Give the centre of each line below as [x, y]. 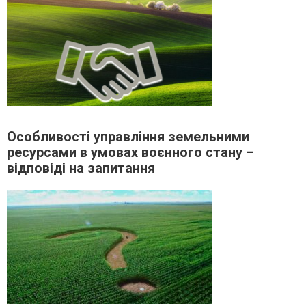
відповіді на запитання [81, 169]
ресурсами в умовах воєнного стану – [130, 153]
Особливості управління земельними [128, 137]
